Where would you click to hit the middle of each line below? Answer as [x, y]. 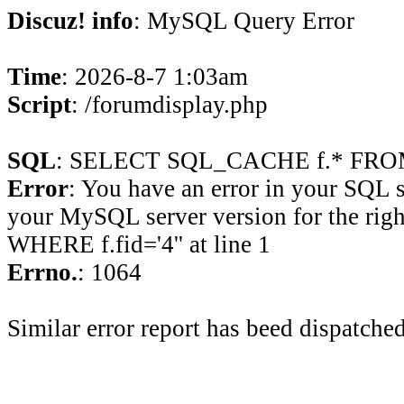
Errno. [42, 272]
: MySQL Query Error [244, 21]
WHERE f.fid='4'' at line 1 [139, 244]
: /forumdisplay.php [170, 105]
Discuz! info [70, 21]
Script [39, 105]
